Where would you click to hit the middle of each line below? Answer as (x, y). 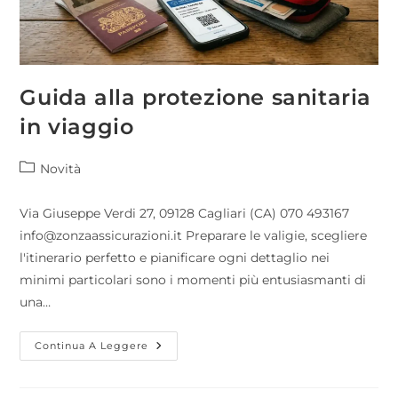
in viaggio (77, 126)
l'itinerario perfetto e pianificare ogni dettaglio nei (175, 257)
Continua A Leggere (92, 345)
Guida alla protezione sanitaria (196, 97)
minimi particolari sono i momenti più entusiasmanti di (193, 279)
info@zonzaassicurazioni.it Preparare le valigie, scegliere (194, 235)
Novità (61, 168)
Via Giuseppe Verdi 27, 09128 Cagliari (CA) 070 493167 (185, 213)
